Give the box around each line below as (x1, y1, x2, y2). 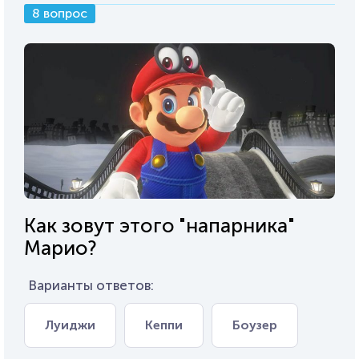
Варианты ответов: (28, 276, 154, 293)
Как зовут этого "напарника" (24, 212, 294, 238)
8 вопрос (32, 5, 87, 21)
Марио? (24, 235, 97, 260)
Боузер (232, 317, 277, 333)
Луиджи (45, 317, 95, 333)
